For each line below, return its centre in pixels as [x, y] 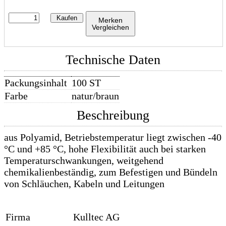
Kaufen [67, 18]
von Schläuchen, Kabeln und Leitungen [84, 184]
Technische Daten [113, 60]
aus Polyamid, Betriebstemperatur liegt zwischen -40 [113, 137]
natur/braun [95, 96]
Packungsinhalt [36, 82]
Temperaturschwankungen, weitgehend [84, 161]
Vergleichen [110, 27]
